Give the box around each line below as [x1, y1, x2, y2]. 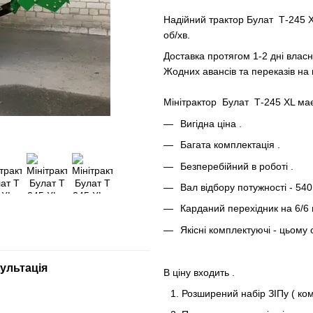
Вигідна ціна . [180, 117, 245, 129]
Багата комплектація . [180, 139, 283, 151]
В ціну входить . [163, 266, 238, 278]
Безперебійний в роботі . [180, 160, 296, 172]
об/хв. [163, 29, 190, 41]
